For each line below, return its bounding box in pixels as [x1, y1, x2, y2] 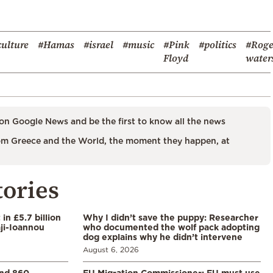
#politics [199, 37, 236, 51]
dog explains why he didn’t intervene [83, 232, 243, 241]
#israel [83, 37, 113, 51]
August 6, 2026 [83, 245, 139, 253]
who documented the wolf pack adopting [83, 222, 260, 232]
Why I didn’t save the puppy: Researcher [83, 212, 258, 222]
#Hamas [38, 37, 74, 51]
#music [122, 37, 154, 51]
